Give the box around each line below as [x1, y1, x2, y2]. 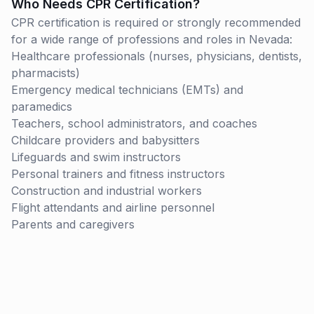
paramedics [11, 100, 72, 114]
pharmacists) [11, 66, 80, 80]
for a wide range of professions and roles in [11, 32, 249, 46]
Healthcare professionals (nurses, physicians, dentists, [11, 49, 302, 63]
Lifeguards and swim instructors [11, 150, 181, 164]
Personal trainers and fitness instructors [11, 167, 225, 181]
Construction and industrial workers [11, 184, 202, 198]
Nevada [249, 32, 289, 46]
